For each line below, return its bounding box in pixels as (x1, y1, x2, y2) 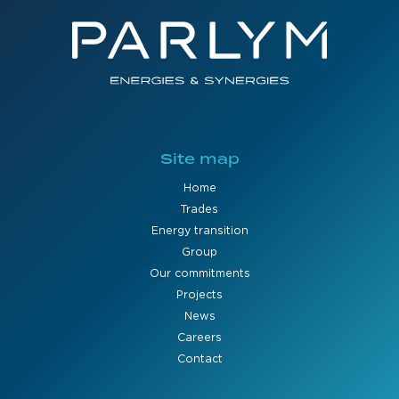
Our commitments (149, 266, 250, 281)
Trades (181, 202, 218, 216)
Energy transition (151, 224, 248, 238)
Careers (177, 330, 222, 345)
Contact (176, 352, 223, 366)
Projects (176, 288, 223, 302)
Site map (159, 150, 240, 167)
